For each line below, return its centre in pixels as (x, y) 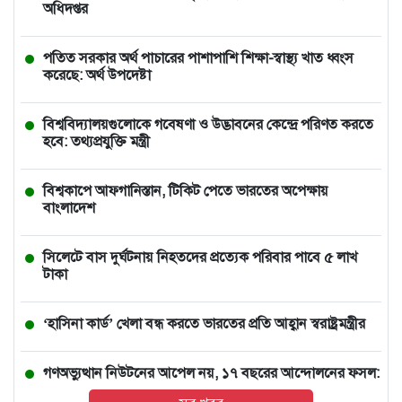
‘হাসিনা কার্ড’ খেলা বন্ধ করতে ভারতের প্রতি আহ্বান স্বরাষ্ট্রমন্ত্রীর (204, 324)
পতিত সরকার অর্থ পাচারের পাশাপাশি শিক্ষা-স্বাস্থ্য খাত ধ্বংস (198, 58)
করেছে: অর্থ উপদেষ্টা (97, 75)
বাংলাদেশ (69, 208)
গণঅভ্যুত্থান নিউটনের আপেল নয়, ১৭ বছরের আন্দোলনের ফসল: (211, 373)
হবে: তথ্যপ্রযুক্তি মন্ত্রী (96, 142)
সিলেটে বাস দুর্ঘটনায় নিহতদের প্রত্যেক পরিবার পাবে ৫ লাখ (200, 258)
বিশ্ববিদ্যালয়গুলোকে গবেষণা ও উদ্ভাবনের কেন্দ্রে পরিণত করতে (208, 125)
